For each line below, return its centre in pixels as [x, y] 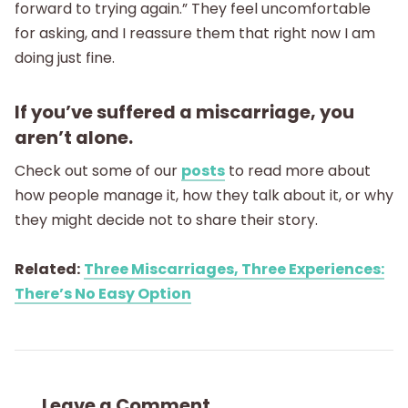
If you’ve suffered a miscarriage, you [184, 112]
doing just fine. [65, 57]
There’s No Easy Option [103, 294]
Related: [47, 270]
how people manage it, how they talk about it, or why [204, 196]
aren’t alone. [74, 137]
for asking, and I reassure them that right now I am [195, 33]
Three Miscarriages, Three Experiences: [234, 270]
